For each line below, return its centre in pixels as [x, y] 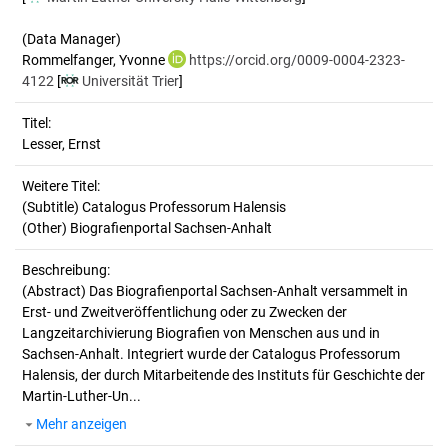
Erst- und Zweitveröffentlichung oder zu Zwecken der [184, 312]
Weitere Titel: [61, 186]
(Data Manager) [71, 39]
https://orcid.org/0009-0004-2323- [297, 60]
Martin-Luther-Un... [81, 396]
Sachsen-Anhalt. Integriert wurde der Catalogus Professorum [211, 354]
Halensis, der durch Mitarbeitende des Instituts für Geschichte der [223, 375]
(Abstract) [55, 291]
